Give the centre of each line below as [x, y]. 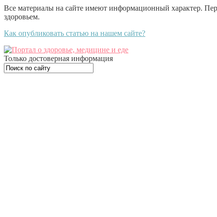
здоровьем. [22, 17]
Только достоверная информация [58, 58]
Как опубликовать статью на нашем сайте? [75, 33]
